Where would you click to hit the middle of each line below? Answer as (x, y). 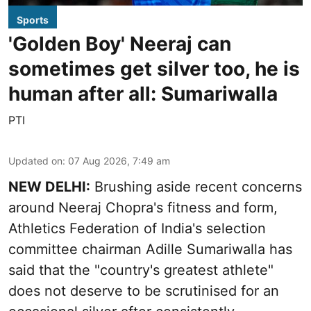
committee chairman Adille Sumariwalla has (150, 250)
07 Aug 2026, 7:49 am (119, 161)
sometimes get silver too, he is (154, 69)
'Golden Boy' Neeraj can (120, 44)
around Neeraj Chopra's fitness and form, (143, 208)
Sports (33, 20)
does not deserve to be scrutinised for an (144, 291)
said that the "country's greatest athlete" (141, 270)
